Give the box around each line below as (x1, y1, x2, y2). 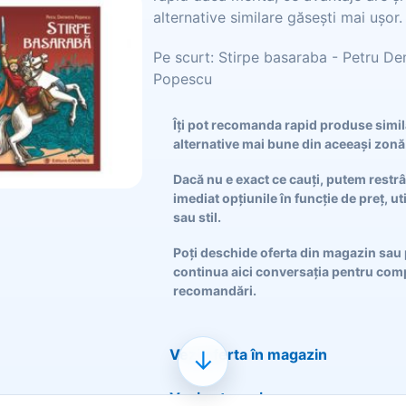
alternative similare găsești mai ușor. (153, 8, 402, 26)
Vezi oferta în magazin (169, 345, 327, 363)
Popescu (153, 70, 212, 88)
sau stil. (173, 209, 221, 225)
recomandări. (173, 283, 256, 298)
